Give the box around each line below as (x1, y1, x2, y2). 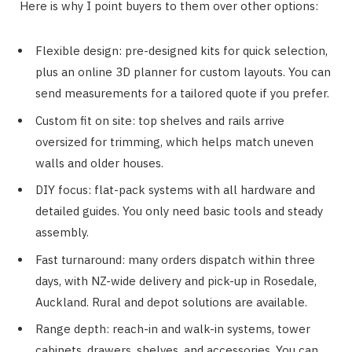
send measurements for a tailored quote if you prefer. (35, 86, 329, 101)
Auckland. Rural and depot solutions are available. (35, 294, 307, 310)
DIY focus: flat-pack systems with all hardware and (35, 182, 315, 198)
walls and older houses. (35, 155, 163, 170)
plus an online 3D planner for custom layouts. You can (35, 64, 331, 80)
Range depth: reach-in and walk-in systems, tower (35, 321, 310, 337)
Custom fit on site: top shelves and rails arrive (35, 112, 284, 128)
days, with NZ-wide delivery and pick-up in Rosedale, (35, 273, 317, 288)
